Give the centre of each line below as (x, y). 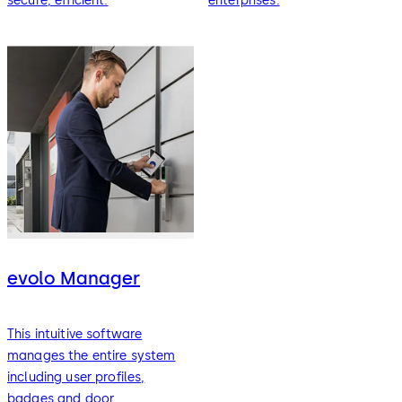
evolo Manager (74, 279)
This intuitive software (75, 334)
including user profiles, (76, 377)
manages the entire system (92, 355)
